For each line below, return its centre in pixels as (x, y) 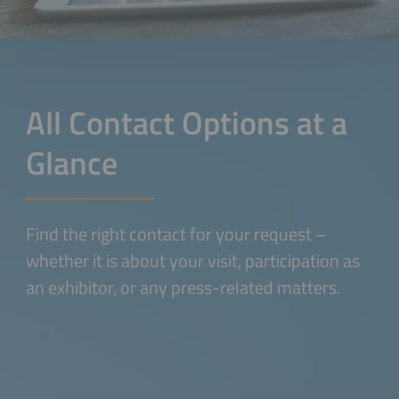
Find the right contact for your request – (176, 234)
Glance (71, 163)
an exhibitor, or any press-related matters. (183, 288)
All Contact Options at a (186, 123)
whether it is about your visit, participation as (192, 261)
